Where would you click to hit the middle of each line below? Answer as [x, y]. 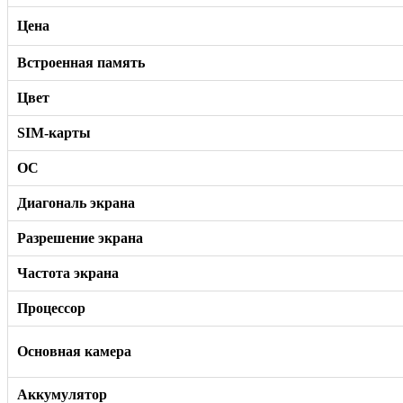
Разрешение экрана [80, 237]
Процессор [51, 308]
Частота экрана [68, 273]
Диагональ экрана [76, 202]
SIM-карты [54, 132]
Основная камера [74, 351]
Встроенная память [81, 62]
